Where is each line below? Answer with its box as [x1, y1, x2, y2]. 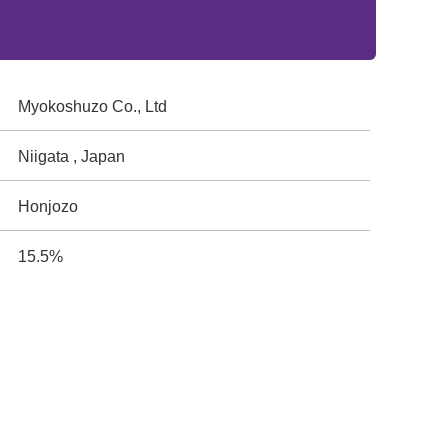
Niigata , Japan [18, 148, 126, 165]
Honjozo [18, 198, 79, 215]
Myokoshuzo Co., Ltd [18, 98, 168, 115]
